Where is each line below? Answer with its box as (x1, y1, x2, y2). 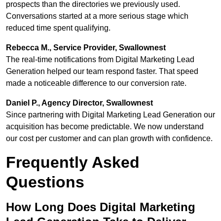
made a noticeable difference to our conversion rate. (6, 79, 186, 88)
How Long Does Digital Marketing (6, 200, 195, 214)
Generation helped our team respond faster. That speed (6, 67, 198, 76)
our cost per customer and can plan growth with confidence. (6, 134, 213, 143)
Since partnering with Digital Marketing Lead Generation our (6, 110, 215, 119)
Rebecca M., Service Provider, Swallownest (6, 43, 166, 52)
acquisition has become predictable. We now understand (6, 122, 204, 131)
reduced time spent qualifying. (6, 24, 110, 33)
